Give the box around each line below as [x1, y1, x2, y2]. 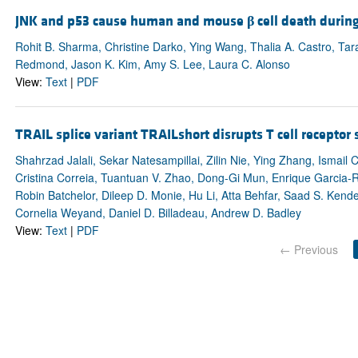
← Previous [279, 241, 338, 257]
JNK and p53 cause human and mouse [14, 11, 247, 30]
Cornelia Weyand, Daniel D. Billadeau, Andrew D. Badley [14, 204, 301, 221]
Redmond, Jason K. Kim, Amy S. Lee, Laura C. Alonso [14, 55, 290, 72]
